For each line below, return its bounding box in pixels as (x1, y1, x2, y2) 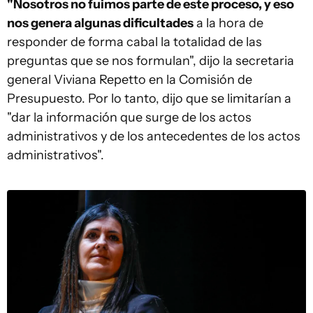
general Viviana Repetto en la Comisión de (7, 72, 252, 88)
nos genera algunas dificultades (7, 15, 194, 31)
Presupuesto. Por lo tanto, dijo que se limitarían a (7, 91, 291, 107)
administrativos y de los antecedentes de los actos (7, 129, 300, 145)
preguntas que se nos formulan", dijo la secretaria (7, 53, 294, 69)
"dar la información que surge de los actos (7, 110, 252, 126)
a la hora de (194, 15, 263, 31)
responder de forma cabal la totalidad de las (7, 34, 262, 50)
